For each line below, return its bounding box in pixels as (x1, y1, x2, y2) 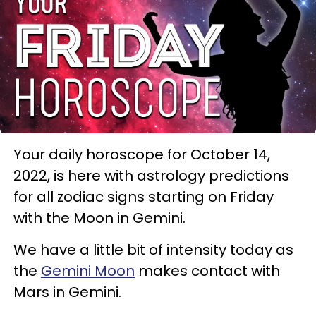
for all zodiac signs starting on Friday (13, 186, 274, 207)
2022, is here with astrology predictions (13, 165, 289, 186)
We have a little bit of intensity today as (13, 239, 293, 260)
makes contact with (135, 260, 280, 281)
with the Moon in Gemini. (13, 207, 186, 228)
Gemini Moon (41, 260, 135, 281)
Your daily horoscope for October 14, (13, 144, 270, 164)
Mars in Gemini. (13, 281, 125, 302)
